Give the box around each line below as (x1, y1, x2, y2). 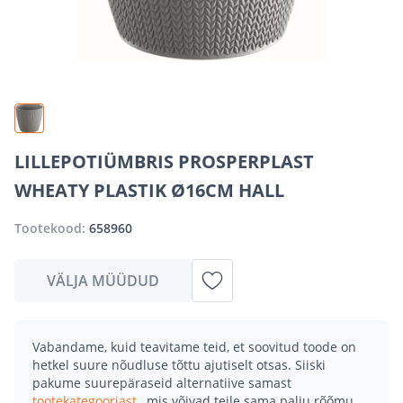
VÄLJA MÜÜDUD (47, 270, 159, 291)
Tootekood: (14, 219, 89, 237)
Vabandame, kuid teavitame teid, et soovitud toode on (32, 337, 356, 355)
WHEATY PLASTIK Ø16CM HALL (14, 177, 284, 202)
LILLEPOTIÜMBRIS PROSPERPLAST (14, 148, 314, 174)
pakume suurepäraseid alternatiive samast (32, 373, 291, 391)
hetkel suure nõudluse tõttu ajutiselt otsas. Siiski (32, 355, 326, 373)
